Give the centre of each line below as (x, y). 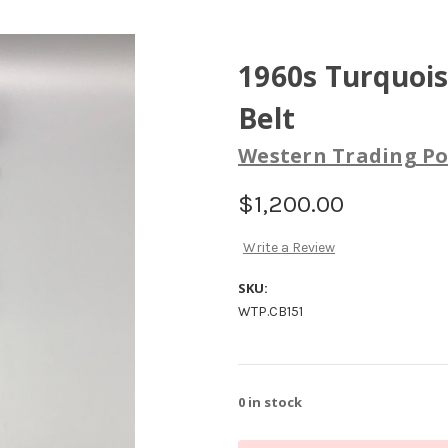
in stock (273, 402)
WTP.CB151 (270, 312)
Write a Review (288, 248)
